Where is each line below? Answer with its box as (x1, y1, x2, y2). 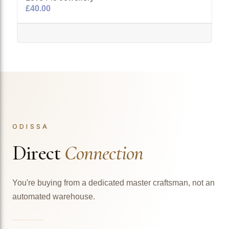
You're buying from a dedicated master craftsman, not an (12, 178, 215, 187)
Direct (12, 140, 65, 165)
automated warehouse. (12, 192, 95, 201)
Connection (64, 140, 144, 165)
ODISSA (12, 122, 50, 130)
